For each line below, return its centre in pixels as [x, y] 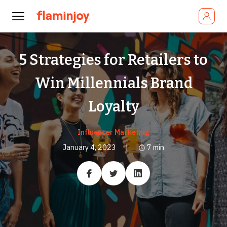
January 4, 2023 [90, 147]
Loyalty [113, 107]
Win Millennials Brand [113, 83]
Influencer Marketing [113, 132]
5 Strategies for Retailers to [113, 60]
